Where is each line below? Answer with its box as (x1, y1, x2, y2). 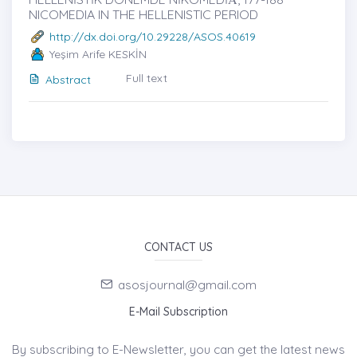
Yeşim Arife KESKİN (49, 47, 147, 61)
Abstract (45, 73, 91, 87)
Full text (126, 71, 167, 85)
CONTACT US (144, 240, 213, 255)
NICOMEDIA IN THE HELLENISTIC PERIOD (29, 6, 258, 22)
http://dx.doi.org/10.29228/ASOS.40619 (49, 29, 256, 44)
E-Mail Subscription (129, 304, 228, 320)
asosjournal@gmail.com (118, 277, 257, 293)
